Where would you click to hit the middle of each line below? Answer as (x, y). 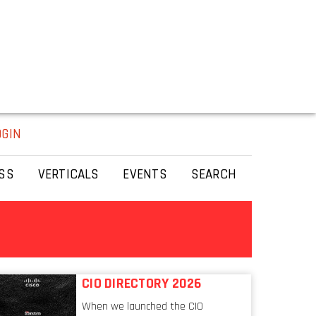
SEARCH (214, 174)
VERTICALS (68, 174)
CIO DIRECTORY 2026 (142, 284)
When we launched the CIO (143, 306)
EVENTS (145, 174)
